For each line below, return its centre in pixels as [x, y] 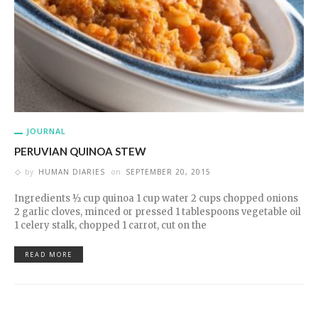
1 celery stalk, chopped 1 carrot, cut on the [110, 225]
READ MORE [49, 254]
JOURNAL [46, 131]
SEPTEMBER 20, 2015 [168, 172]
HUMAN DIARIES [72, 172]
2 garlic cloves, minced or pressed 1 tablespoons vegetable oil [158, 212]
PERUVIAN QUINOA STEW [80, 151]
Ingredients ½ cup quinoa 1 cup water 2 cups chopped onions [156, 198]
